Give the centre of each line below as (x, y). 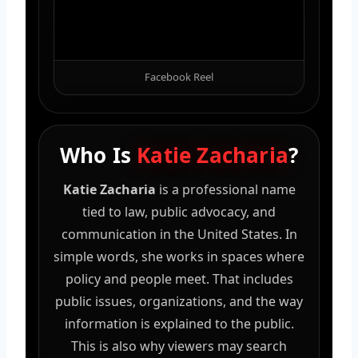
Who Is (98, 155)
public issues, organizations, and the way (179, 301)
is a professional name (225, 189)
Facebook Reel (179, 76)
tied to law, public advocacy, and (179, 211)
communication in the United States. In (179, 234)
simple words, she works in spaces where (179, 256)
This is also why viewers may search (179, 346)
